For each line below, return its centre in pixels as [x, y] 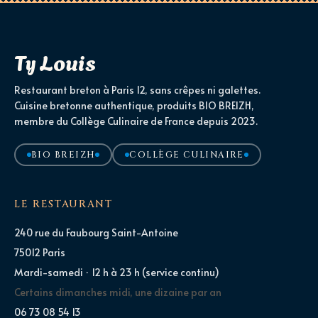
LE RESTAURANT [64, 204]
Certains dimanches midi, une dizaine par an [118, 292]
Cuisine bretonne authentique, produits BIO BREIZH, [134, 106]
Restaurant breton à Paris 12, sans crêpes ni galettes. [137, 90]
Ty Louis [55, 61]
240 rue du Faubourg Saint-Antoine [96, 233]
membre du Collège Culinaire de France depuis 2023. [136, 121]
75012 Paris [40, 253]
